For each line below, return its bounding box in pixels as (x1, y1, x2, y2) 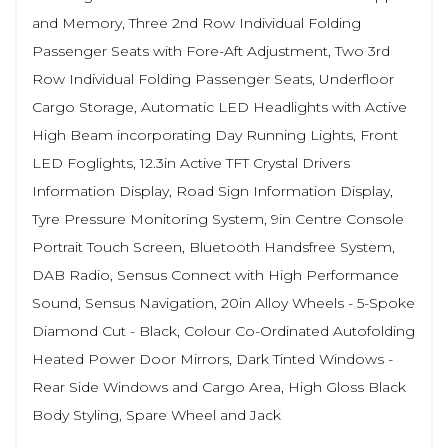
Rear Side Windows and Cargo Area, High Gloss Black (32, 377, 406, 396)
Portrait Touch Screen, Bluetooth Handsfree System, (32, 237, 395, 256)
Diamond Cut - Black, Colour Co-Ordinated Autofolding (32, 321, 415, 340)
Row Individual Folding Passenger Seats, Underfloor (32, 69, 394, 88)
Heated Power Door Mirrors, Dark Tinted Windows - (32, 349, 393, 368)
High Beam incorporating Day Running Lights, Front (32, 125, 398, 144)
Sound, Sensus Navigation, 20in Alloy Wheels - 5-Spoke (32, 293, 415, 312)
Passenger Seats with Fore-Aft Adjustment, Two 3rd (32, 41, 390, 60)
